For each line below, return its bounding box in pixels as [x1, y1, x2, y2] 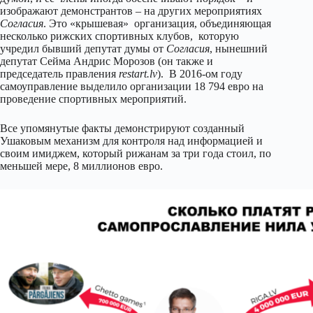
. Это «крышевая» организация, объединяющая [43, 17, 271, 29]
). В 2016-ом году [157, 67, 242, 80]
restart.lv [119, 67, 157, 80]
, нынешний [210, 42, 268, 54]
